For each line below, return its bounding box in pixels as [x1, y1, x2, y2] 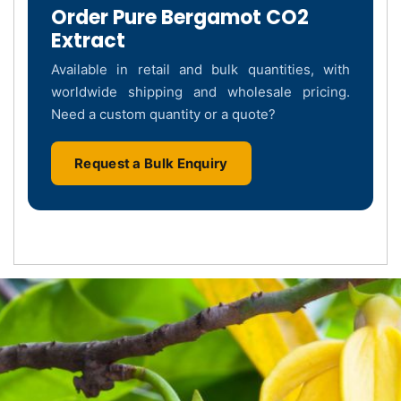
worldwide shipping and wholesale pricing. [51, 82, 350, 100]
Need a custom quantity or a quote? [51, 105, 276, 123]
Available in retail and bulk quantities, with [51, 60, 350, 78]
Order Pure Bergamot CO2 [51, 3, 309, 31]
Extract [51, 26, 125, 55]
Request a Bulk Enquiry [74, 154, 228, 172]
